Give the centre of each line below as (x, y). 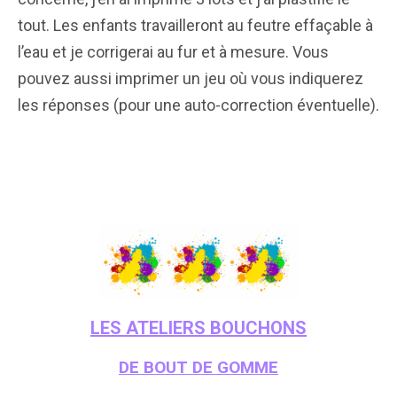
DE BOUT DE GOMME (198, 367)
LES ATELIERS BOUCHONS (198, 327)
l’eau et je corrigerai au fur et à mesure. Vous (173, 51)
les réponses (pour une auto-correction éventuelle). (198, 105)
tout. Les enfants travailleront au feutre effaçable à (195, 25)
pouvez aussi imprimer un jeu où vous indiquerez (191, 78)
